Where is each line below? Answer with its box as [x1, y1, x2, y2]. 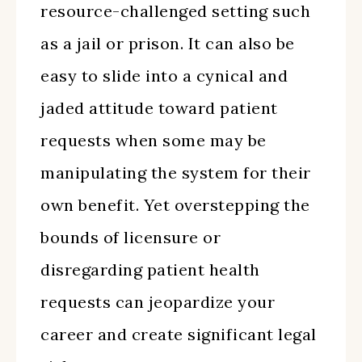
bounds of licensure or [40, 227, 221, 247]
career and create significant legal [40, 324, 317, 344]
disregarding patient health [40, 259, 260, 280]
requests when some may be [40, 130, 267, 150]
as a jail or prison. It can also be [40, 33, 295, 53]
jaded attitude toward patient [40, 98, 278, 118]
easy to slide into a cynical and [40, 65, 288, 86]
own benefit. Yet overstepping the [40, 195, 310, 215]
